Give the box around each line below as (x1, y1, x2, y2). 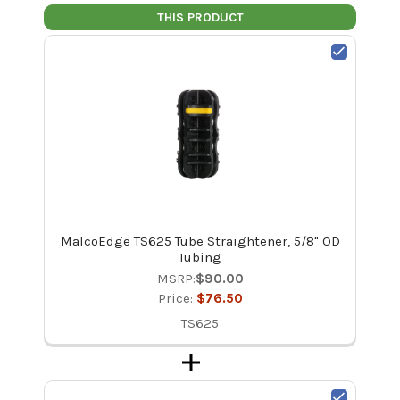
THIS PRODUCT (156, 9, 244, 25)
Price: (157, 289, 196, 306)
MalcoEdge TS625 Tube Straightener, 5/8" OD (60, 232, 340, 249)
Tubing (179, 248, 221, 265)
